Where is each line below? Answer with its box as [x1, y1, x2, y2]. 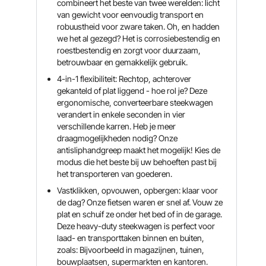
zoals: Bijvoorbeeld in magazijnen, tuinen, [57, 245, 205, 255]
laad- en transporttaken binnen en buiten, [57, 233, 205, 243]
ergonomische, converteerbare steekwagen [57, 97, 214, 107]
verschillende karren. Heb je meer [57, 121, 176, 131]
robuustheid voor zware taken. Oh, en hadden [57, 21, 220, 31]
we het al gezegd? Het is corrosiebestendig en [57, 33, 221, 43]
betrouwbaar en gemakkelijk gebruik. [57, 57, 188, 67]
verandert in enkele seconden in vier [57, 109, 186, 119]
